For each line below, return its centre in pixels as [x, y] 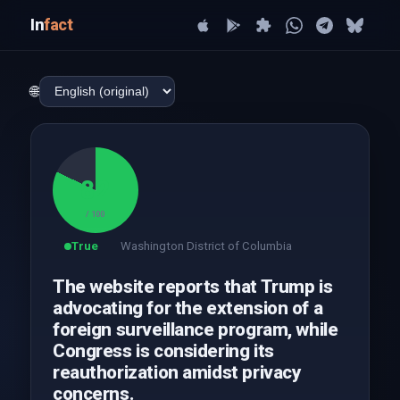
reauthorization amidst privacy [177, 372]
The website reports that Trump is [192, 287]
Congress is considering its [163, 351]
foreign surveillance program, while [195, 329]
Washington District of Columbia [206, 246]
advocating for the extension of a [187, 308]
